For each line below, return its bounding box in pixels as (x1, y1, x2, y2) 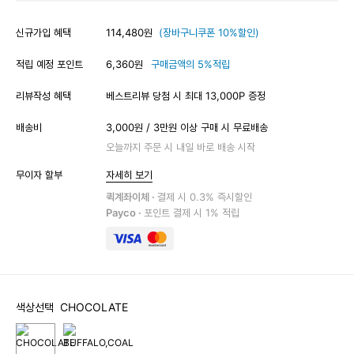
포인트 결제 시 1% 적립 (144, 205, 239, 219)
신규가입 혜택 (16, 25, 71, 39)
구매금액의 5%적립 (151, 57, 230, 70)
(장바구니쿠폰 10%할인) (159, 25, 259, 39)
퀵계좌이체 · (106, 190, 157, 203)
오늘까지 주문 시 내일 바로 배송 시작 (106, 140, 255, 153)
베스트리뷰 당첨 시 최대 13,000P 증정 (106, 88, 265, 102)
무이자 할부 (16, 168, 62, 181)
